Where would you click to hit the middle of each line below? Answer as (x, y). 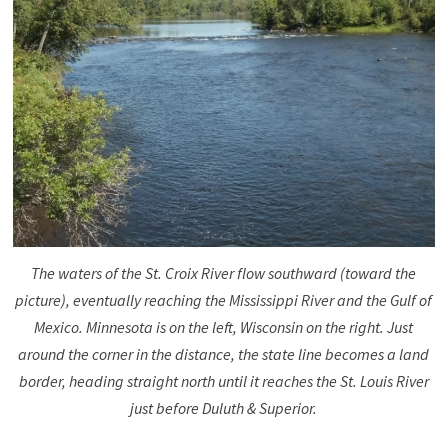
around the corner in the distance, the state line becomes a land (224, 353)
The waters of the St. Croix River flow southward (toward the (224, 272)
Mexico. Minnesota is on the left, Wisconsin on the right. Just (224, 326)
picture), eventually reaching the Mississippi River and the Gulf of (224, 299)
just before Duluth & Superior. (224, 407)
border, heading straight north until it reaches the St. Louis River (223, 380)
